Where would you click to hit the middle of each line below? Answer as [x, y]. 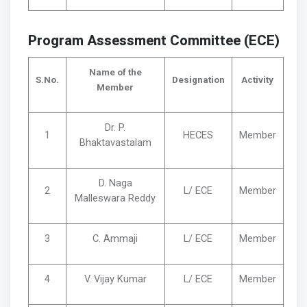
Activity [258, 79]
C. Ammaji [115, 238]
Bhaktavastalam [115, 142]
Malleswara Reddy [115, 198]
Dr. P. [115, 127]
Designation [198, 79]
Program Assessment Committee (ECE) [153, 41]
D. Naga [115, 183]
